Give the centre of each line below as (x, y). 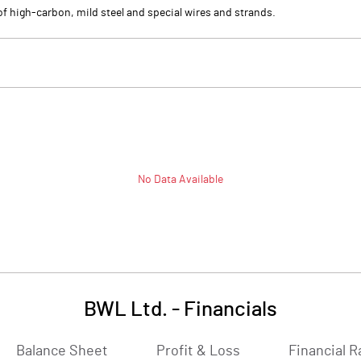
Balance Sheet (62, 351)
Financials (230, 309)
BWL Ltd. (126, 309)
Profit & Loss (198, 351)
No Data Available (180, 180)
